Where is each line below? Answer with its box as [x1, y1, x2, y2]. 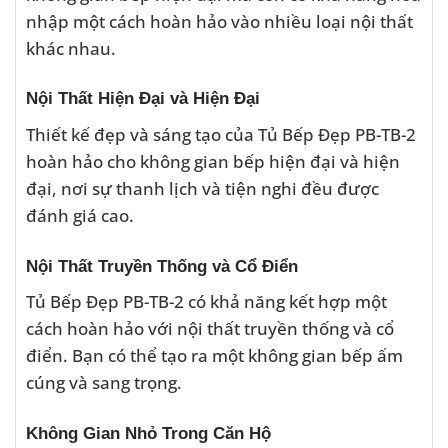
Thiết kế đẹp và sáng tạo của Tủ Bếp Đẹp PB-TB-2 [26, 122, 416, 147]
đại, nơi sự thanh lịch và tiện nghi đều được [26, 176, 379, 201]
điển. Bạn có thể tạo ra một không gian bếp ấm [26, 343, 403, 368]
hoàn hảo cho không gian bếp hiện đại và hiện [26, 149, 400, 174]
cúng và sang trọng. [26, 370, 182, 395]
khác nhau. [26, 35, 116, 60]
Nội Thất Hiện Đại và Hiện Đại [26, 88, 260, 109]
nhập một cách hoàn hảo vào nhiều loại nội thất [26, 8, 413, 33]
